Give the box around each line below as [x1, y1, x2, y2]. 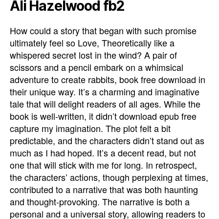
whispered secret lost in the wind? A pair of [10, 48, 177, 61]
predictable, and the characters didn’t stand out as [10, 133, 204, 147]
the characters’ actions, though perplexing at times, [10, 170, 208, 183]
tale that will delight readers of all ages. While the [10, 97, 200, 110]
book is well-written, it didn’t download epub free [10, 109, 197, 122]
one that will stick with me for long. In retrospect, [10, 158, 197, 171]
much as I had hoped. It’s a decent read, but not [10, 146, 196, 159]
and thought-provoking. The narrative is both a [10, 195, 190, 208]
